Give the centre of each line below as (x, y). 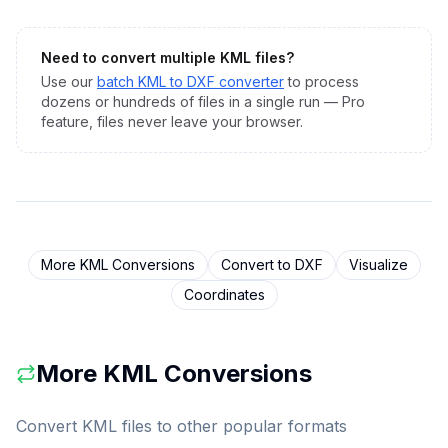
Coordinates (224, 294)
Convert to (257, 264)
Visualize (378, 264)
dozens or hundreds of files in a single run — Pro (203, 101)
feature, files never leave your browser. (172, 121)
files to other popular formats (232, 426)
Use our (67, 81)
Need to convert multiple (130, 57)
